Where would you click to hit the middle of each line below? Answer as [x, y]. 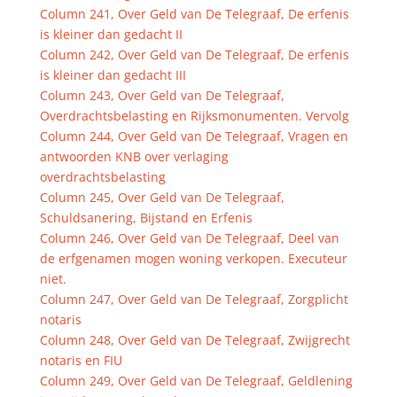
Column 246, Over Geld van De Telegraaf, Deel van [189, 238]
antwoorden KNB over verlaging [134, 156]
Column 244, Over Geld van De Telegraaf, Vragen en [194, 136]
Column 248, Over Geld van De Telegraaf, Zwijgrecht [195, 340]
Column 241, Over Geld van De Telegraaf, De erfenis [194, 14]
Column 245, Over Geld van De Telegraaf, [162, 197]
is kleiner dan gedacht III [113, 75]
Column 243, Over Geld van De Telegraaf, [162, 95]
